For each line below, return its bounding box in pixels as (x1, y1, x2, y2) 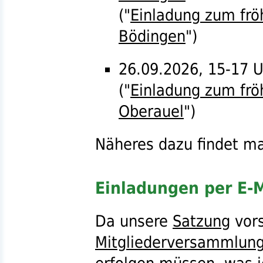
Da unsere (95, 211, 173, 230)
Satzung (173, 211, 230, 230)
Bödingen (119, 26, 186, 45)
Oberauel (119, 102, 184, 120)
